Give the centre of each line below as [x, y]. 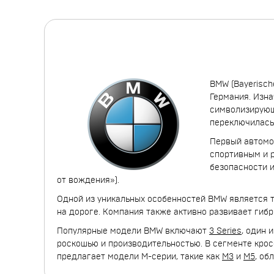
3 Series [225, 231]
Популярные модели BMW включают [133, 231]
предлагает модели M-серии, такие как [139, 257]
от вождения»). [88, 180]
